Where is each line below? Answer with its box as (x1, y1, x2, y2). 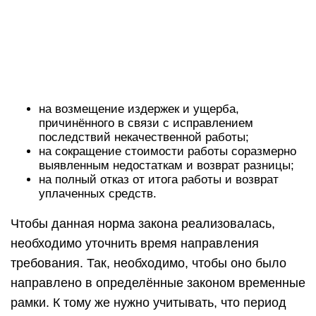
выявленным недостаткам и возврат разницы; (39, 159, 294, 172)
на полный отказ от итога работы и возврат (39, 173, 279, 186)
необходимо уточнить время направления (11, 236, 259, 250)
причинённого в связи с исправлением (39, 116, 253, 130)
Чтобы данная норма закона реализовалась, (11, 217, 275, 231)
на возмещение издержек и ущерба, (39, 102, 239, 116)
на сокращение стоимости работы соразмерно (39, 145, 296, 158)
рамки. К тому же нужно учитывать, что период (11, 296, 286, 310)
